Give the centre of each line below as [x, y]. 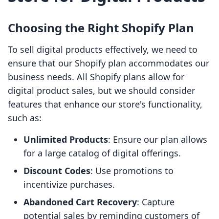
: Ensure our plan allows [158, 140]
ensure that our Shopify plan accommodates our [109, 63]
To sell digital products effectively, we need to [103, 50]
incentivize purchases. [69, 185]
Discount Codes [57, 171]
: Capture [156, 202]
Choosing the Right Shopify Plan [101, 28]
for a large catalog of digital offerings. [102, 153]
